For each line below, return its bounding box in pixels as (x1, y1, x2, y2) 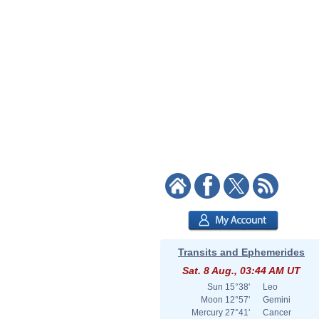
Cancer (263, 308, 291, 318)
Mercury (192, 308, 223, 318)
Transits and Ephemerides (178, 246, 305, 258)
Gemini (263, 295, 291, 305)
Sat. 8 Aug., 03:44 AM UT (182, 265, 300, 276)
